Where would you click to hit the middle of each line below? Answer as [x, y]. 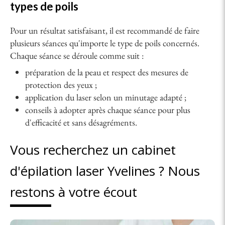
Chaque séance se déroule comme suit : [77, 55]
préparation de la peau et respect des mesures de [107, 72]
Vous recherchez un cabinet [93, 149]
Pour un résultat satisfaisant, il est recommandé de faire [105, 30]
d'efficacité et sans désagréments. [82, 122]
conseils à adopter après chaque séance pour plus [108, 109]
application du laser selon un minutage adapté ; [106, 97]
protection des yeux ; [61, 84]
